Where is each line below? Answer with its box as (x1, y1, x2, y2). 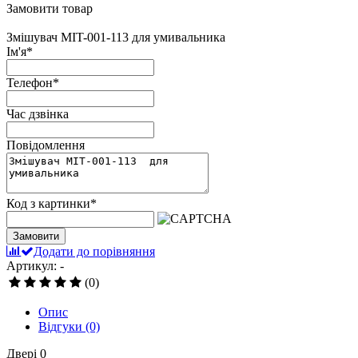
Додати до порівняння (34, 244, 155, 258)
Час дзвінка (6, 106, 69, 121)
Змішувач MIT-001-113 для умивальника (6, 30, 225, 44)
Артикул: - (6, 258, 64, 272)
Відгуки (38, 319, 86, 333)
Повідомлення (6, 137, 85, 152)
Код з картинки (6, 196, 90, 210)
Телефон (6, 75, 53, 89)
